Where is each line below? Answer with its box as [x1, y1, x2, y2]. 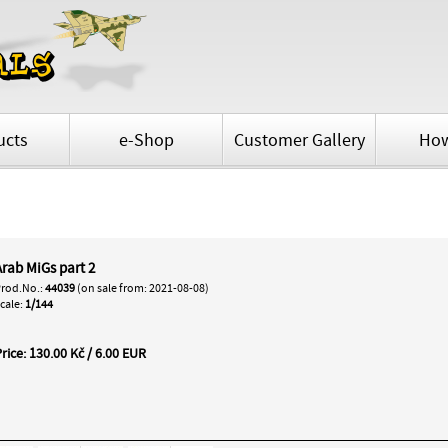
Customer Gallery [234, 130, 365, 151]
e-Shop [119, 130, 174, 151]
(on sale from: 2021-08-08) [75, 282, 209, 295]
